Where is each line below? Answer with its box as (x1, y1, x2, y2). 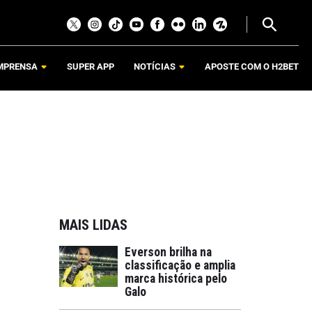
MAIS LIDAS (59, 217, 127, 233)
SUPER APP (67, 61, 114, 72)
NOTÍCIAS (134, 61, 175, 72)
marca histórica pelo (125, 272, 227, 286)
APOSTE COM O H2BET (205, 61, 299, 72)
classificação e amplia (125, 258, 235, 272)
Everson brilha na (125, 245, 212, 259)
